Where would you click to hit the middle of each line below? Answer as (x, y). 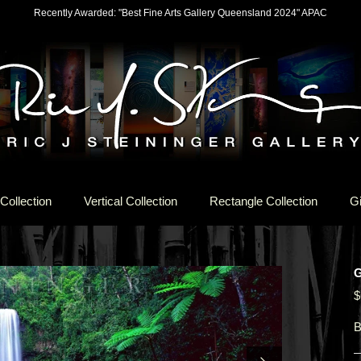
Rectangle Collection (263, 201)
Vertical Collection (131, 201)
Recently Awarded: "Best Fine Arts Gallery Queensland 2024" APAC (180, 13)
